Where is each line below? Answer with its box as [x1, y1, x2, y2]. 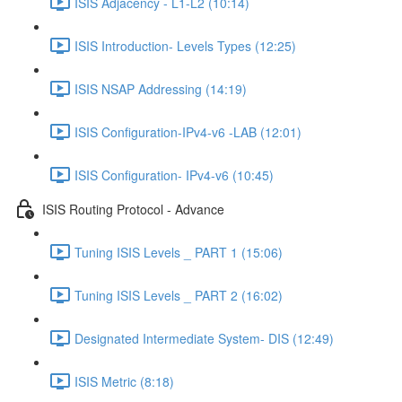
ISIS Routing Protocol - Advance [42, 199, 224, 218]
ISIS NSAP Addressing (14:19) [74, 79, 247, 98]
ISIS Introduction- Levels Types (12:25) [74, 36, 296, 55]
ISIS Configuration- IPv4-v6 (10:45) [74, 165, 274, 184]
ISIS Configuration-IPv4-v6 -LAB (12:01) [74, 122, 301, 141]
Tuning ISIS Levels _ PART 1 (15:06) [74, 242, 283, 261]
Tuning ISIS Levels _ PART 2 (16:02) [74, 285, 283, 304]
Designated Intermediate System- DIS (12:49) [74, 328, 334, 347]
